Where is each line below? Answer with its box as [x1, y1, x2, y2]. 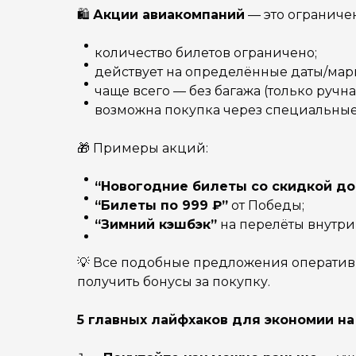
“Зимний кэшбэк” [95, 217, 217, 232]
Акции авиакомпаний [93, 7, 245, 22]
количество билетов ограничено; [95, 45, 317, 60]
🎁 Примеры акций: [77, 141, 208, 156]
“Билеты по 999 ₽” [95, 198, 228, 213]
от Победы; [228, 198, 304, 213]
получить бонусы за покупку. [77, 274, 270, 289]
